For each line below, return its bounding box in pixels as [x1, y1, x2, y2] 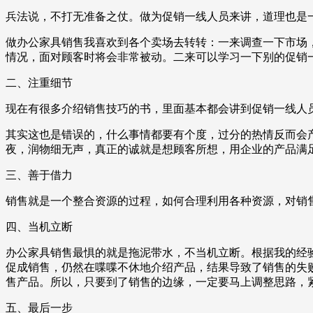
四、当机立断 [6, 221, 73, 233]
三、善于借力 [6, 169, 73, 182]
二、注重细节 [6, 77, 73, 89]
